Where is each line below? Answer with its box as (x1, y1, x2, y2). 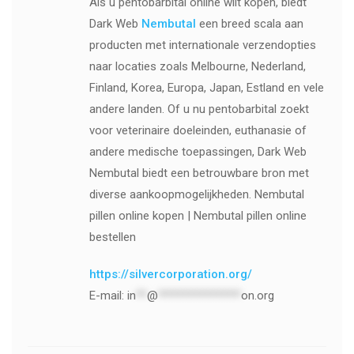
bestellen (88, 229, 136, 244)
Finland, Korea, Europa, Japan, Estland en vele (88, 80, 324, 95)
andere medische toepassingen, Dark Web (88, 144, 307, 159)
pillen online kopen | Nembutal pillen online (88, 208, 307, 223)
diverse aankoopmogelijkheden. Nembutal (88, 186, 304, 201)
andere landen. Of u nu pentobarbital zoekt (88, 101, 309, 116)
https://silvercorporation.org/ (88, 266, 252, 281)
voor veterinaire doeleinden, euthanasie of (88, 122, 307, 137)
